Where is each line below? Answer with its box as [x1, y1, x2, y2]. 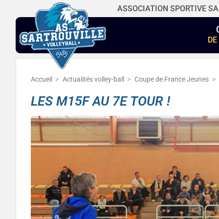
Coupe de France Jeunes [134, 75, 209, 84]
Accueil [31, 75, 52, 84]
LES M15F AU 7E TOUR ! [31, 93, 170, 109]
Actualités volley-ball [63, 75, 125, 84]
